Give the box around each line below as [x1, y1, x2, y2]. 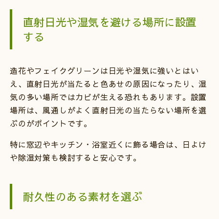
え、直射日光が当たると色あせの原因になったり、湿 [10, 78, 207, 89]
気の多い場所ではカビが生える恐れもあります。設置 [10, 91, 207, 102]
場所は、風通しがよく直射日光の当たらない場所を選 [10, 104, 207, 115]
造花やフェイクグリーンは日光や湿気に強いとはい [10, 65, 199, 76]
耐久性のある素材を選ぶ [23, 189, 143, 204]
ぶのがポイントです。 [10, 117, 92, 129]
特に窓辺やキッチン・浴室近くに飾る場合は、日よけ [10, 138, 207, 150]
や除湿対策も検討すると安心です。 [10, 152, 141, 163]
